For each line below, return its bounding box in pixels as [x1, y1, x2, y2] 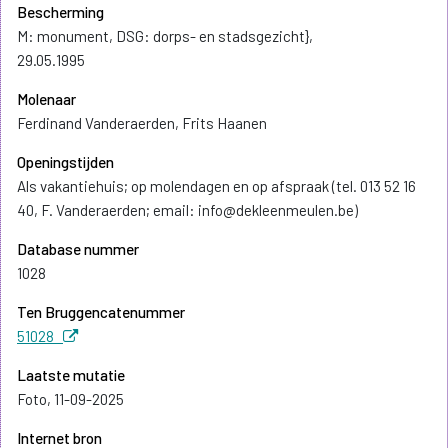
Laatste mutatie [17, 366, 125, 385]
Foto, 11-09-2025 [17, 390, 124, 409]
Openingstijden [17, 153, 114, 172]
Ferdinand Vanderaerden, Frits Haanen [17, 114, 267, 133]
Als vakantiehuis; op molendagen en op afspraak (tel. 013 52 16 [17, 177, 416, 196]
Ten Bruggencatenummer [17, 303, 185, 322]
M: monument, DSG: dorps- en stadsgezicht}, [17, 27, 313, 46]
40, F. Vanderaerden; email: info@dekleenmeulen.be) [17, 201, 358, 220]
